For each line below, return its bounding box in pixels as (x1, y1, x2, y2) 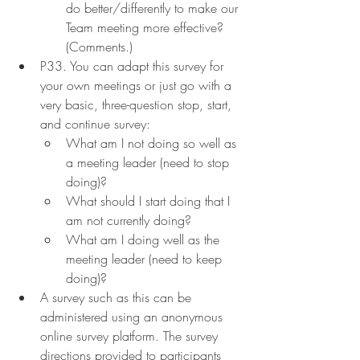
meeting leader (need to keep (66, 249, 226, 268)
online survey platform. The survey (40, 326, 222, 345)
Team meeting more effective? (66, 18, 227, 36)
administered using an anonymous (40, 307, 227, 325)
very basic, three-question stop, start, (40, 95, 235, 113)
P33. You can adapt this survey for (40, 56, 227, 75)
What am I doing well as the (66, 230, 223, 248)
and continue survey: (40, 114, 150, 133)
